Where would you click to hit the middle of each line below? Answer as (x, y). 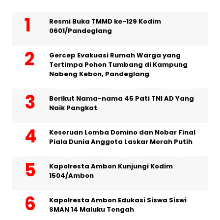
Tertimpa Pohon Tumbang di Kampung (118, 65)
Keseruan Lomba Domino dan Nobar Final (122, 133)
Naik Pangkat (73, 108)
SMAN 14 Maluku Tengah (92, 210)
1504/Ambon (71, 176)
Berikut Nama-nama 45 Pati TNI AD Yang (122, 99)
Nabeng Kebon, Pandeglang (99, 74)
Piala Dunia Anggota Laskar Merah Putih (121, 142)
